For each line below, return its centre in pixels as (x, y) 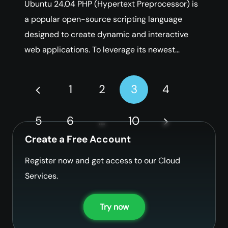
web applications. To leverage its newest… (102, 49)
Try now (114, 207)
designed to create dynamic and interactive (106, 34)
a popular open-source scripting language (103, 19)
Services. (41, 176)
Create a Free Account (78, 139)
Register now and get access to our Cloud (103, 160)
